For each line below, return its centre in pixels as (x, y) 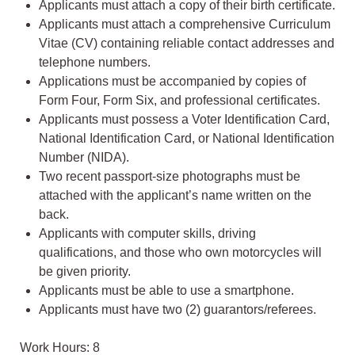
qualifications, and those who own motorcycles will (180, 253)
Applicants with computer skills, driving (147, 234)
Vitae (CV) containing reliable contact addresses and (187, 44)
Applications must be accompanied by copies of (172, 82)
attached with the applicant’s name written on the (175, 196)
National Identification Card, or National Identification (187, 139)
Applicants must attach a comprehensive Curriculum (185, 25)
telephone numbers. (95, 63)
